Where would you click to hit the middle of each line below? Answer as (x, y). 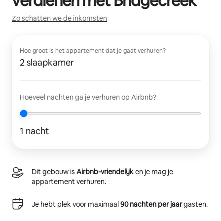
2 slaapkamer (47, 62)
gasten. (195, 204)
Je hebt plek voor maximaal (76, 204)
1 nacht (34, 131)
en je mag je (153, 172)
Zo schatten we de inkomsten (59, 18)
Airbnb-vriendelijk (105, 172)
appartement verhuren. (69, 182)
